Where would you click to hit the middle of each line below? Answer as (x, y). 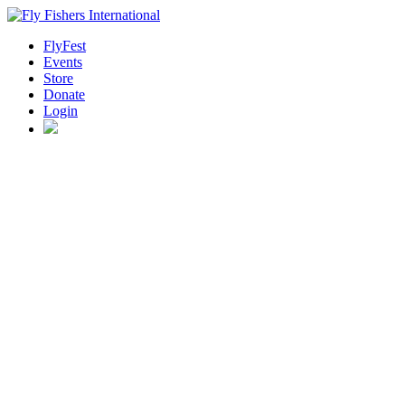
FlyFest (65, 46)
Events (63, 62)
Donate (64, 94)
